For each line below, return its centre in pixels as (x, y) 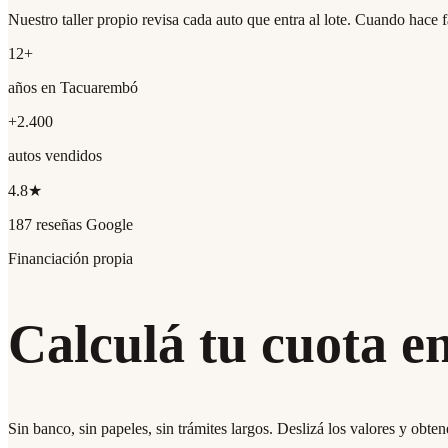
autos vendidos (55, 156)
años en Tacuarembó (73, 88)
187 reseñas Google (70, 225)
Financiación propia (70, 259)
